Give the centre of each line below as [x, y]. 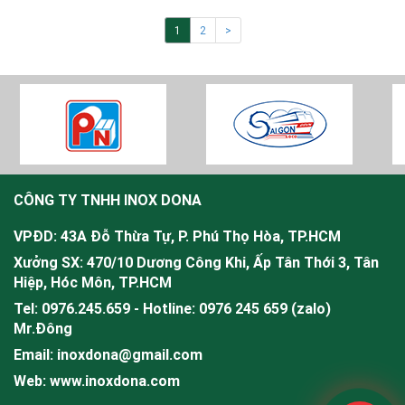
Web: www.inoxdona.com [97, 381]
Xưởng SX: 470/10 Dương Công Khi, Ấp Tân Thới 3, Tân [196, 262]
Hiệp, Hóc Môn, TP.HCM [93, 282]
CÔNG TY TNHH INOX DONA [108, 200]
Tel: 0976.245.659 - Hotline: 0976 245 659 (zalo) [172, 308]
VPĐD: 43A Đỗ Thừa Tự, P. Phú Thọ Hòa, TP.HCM [177, 236]
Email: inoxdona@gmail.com [108, 354]
